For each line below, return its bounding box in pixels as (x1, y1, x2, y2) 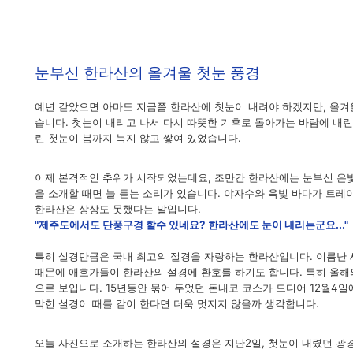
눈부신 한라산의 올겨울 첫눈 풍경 (35, 65, 260, 81)
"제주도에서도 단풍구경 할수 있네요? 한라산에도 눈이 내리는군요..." (35, 218, 348, 231)
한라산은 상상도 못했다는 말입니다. (35, 203, 201, 215)
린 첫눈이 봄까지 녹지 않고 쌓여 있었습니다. (35, 132, 241, 144)
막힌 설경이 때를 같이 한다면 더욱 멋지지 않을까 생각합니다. (35, 297, 319, 310)
